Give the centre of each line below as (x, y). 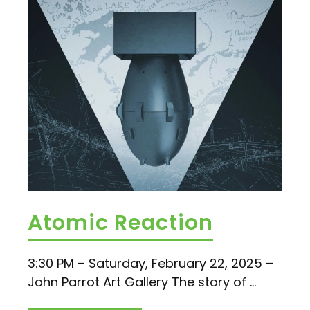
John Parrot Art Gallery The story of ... (142, 282)
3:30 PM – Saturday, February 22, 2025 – (151, 263)
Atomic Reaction (120, 222)
